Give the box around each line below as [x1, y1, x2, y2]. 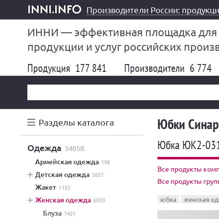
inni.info [28, 13, 54, 22]
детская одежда [41, 170, 89, 179]
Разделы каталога [39, 117, 114, 127]
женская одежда [42, 195, 91, 204]
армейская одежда [40, 157, 99, 166]
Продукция [27, 61, 73, 75]
